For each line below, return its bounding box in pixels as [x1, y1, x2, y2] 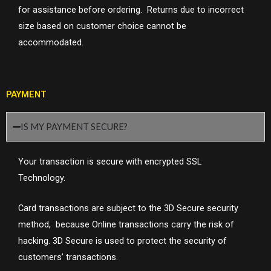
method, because [18, 219, 92, 230]
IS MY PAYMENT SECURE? [21, 121, 128, 132]
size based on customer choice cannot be [18, 20, 186, 31]
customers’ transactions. [18, 252, 120, 263]
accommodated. [18, 36, 83, 48]
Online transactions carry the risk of [92, 219, 234, 230]
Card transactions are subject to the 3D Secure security [18, 203, 238, 214]
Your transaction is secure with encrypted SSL [18, 155, 201, 167]
